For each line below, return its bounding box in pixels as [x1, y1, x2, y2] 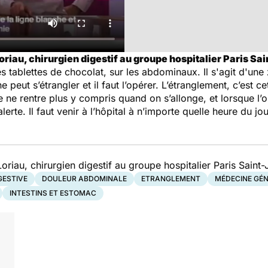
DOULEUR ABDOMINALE [42, 174, 127, 183]
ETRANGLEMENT [141, 174, 200, 183]
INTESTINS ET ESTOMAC [10, 188, 96, 197]
